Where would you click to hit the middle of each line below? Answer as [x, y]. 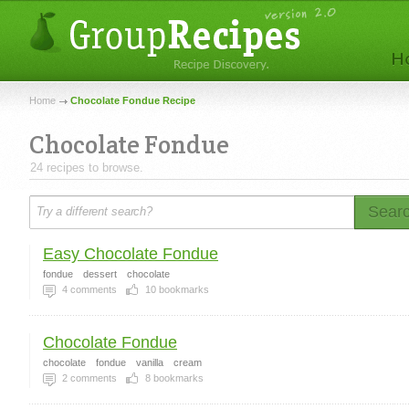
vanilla [150, 362]
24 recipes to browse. [87, 168]
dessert [100, 274]
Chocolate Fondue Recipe [133, 100]
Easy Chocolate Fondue [131, 254]
